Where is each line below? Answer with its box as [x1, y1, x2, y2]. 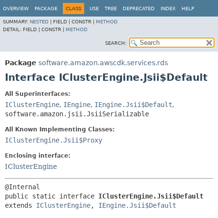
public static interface [5, 192, 98, 200]
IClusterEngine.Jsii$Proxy [5, 136, 102, 144]
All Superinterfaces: [5, 91, 71, 97]
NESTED [30, 19, 49, 24]
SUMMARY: [3, 19, 30, 24]
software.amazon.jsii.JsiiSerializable [5, 110, 149, 118]
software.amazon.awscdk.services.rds [38, 59, 168, 67]
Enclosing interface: [5, 152, 71, 159]
